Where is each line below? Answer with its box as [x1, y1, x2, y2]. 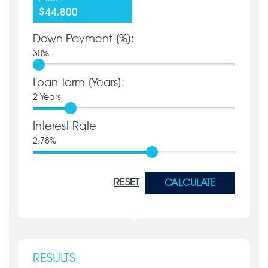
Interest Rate [33, 121, 96, 132]
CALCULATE [165, 178, 216, 188]
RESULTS [33, 252, 75, 264]
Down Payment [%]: [33, 34, 134, 45]
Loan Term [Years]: [33, 78, 124, 89]
